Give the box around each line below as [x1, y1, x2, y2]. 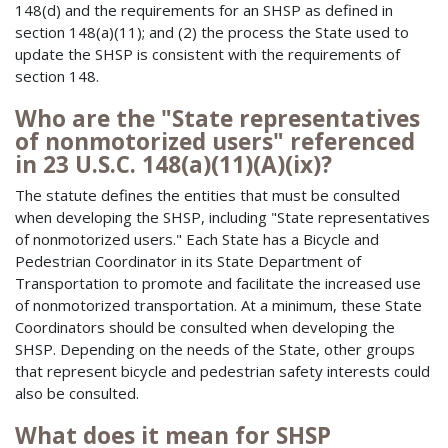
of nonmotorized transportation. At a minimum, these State [15, 294, 422, 315]
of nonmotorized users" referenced [15, 126, 415, 158]
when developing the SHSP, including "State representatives [15, 206, 430, 227]
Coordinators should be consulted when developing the [15, 316, 395, 337]
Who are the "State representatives [15, 103, 420, 135]
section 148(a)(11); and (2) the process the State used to [15, 22, 409, 43]
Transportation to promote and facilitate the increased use [15, 272, 421, 293]
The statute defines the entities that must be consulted [15, 184, 400, 205]
